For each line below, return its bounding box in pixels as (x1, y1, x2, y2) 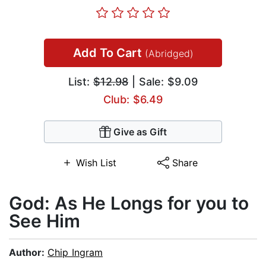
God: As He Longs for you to (9, 192, 249, 214)
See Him (9, 210, 80, 232)
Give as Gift (113, 126, 167, 138)
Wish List (75, 157, 116, 169)
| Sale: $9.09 (128, 75, 198, 88)
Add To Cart (72, 46, 145, 61)
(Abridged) (144, 47, 194, 60)
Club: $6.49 (103, 93, 163, 106)
